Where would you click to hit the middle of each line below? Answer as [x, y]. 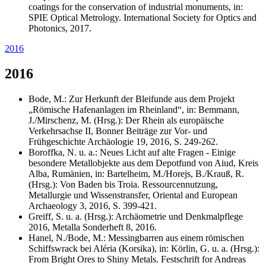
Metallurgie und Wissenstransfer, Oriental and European [133, 195]
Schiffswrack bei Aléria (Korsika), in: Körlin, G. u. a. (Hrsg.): [144, 248]
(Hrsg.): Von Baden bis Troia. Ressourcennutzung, [123, 184]
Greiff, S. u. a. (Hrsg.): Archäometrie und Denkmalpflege [136, 216]
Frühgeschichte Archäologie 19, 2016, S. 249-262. [123, 141]
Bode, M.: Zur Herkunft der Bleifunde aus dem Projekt [132, 99]
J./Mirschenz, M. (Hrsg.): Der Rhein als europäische [126, 120]
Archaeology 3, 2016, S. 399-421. [93, 205]
